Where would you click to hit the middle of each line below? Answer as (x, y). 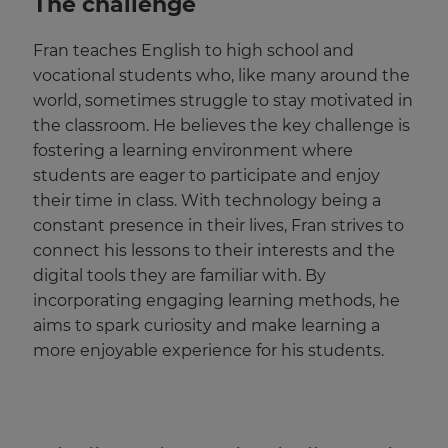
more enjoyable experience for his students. (208, 351)
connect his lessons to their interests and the (214, 251)
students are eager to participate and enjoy (206, 176)
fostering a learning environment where (193, 151)
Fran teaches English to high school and (193, 51)
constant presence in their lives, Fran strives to (218, 226)
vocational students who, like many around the (221, 76)
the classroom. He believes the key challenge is (221, 126)
